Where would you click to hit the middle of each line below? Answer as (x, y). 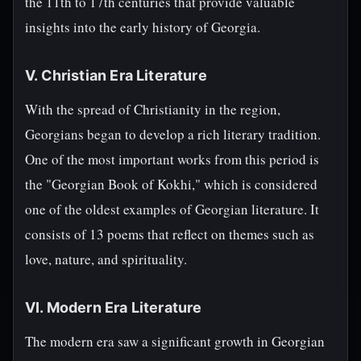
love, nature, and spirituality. (106, 259)
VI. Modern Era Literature (114, 307)
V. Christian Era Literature (116, 75)
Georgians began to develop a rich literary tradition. (173, 134)
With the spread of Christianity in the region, (153, 109)
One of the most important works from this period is (172, 159)
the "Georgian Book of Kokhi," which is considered (171, 184)
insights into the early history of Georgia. (143, 27)
